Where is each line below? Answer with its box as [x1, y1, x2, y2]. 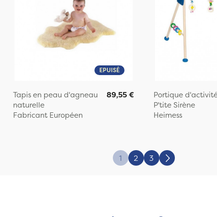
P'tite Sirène [153, 99, 195, 110]
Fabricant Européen [13, 109, 83, 120]
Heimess [153, 109, 182, 120]
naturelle [13, 99, 45, 110]
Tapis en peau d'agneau [13, 89, 98, 100]
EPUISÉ [99, 65, 120, 74]
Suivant [166, 157, 193, 168]
